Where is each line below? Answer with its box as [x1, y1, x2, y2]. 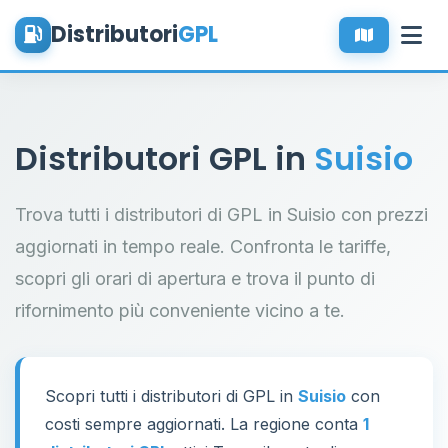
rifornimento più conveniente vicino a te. [15, 300, 345, 321]
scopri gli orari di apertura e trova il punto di [15, 268, 375, 289]
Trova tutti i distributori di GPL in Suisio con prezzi [15, 204, 428, 225]
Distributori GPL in [15, 136, 314, 181]
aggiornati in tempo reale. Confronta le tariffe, [15, 236, 391, 257]
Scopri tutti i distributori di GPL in [45, 386, 298, 406]
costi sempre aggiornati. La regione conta [45, 414, 363, 434]
